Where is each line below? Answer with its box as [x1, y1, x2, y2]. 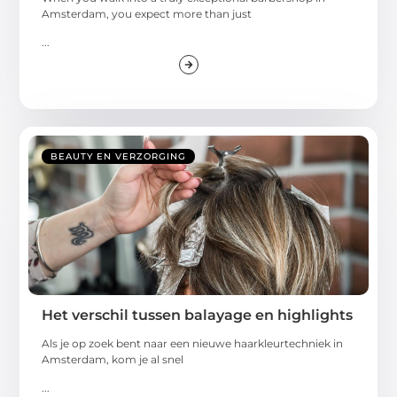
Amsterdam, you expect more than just [42, 6, 253, 20]
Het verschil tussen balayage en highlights [42, 306, 354, 323]
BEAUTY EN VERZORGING [51, 150, 187, 162]
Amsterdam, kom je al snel [42, 352, 184, 366]
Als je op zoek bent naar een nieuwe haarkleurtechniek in [42, 336, 344, 350]
